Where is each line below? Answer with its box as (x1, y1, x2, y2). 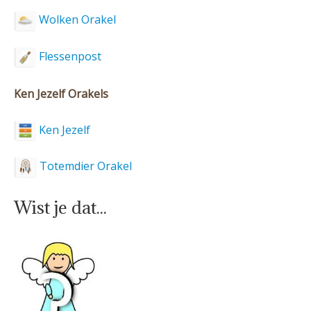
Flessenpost (36, 48, 101, 64)
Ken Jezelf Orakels (14, 86, 108, 102)
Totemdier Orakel (37, 158, 132, 174)
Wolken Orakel (36, 12, 116, 28)
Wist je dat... (14, 196, 107, 219)
